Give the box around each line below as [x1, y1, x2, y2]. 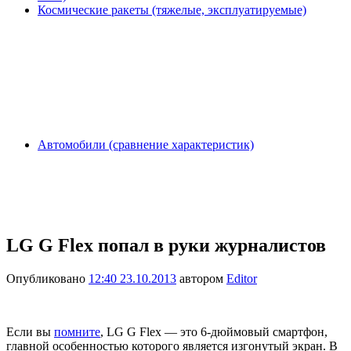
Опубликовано [6, 271, 89, 285]
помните [54, 324, 100, 338]
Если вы [6, 324, 54, 338]
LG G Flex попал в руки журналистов [6, 234, 326, 255]
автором [176, 271, 226, 285]
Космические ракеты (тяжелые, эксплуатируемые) [38, 3, 306, 16]
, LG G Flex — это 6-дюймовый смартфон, [100, 324, 327, 338]
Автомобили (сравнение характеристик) [38, 138, 254, 151]
